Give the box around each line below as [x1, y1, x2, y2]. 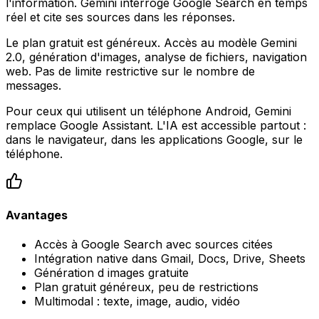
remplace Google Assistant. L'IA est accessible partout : [6, 118, 306, 133]
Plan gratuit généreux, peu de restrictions [34, 279, 258, 294]
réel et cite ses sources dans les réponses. [6, 10, 235, 25]
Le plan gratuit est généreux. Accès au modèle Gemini [6, 36, 297, 51]
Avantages [6, 207, 68, 222]
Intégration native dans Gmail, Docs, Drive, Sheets [34, 251, 305, 266]
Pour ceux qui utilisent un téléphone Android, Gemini [6, 104, 291, 119]
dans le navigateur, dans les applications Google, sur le [6, 132, 303, 147]
